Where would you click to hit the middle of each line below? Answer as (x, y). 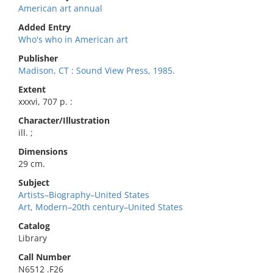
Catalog (34, 226)
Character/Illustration (64, 120)
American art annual (60, 8)
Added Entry (44, 27)
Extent (32, 89)
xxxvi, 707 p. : (45, 101)
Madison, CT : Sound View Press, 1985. (97, 70)
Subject (34, 183)
